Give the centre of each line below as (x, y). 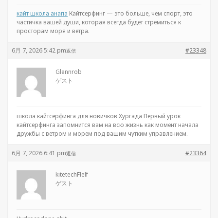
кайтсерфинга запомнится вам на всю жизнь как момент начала (108, 125)
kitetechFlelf (72, 174)
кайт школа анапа (42, 13)
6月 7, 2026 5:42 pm (39, 50)
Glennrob (69, 72)
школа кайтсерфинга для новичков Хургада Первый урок (99, 116)
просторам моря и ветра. (53, 31)
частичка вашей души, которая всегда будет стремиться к (99, 22)
